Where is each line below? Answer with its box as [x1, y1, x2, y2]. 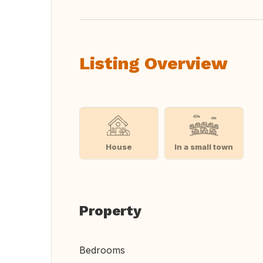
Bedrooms [79, 244, 125, 256]
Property [79, 203, 141, 219]
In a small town [174, 141, 234, 151]
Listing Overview [79, 53, 228, 73]
